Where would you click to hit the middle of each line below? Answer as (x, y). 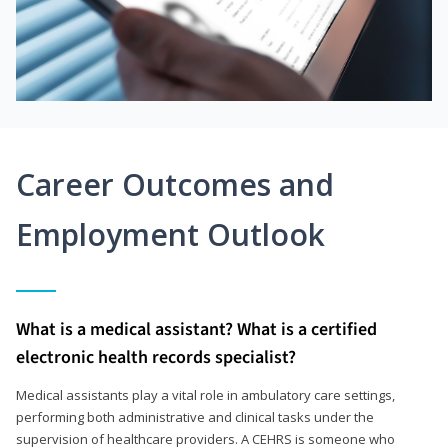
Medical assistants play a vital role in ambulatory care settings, (205, 394)
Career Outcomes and (175, 184)
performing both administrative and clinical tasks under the (195, 416)
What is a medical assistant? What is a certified (196, 329)
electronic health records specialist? (156, 357)
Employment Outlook (170, 234)
